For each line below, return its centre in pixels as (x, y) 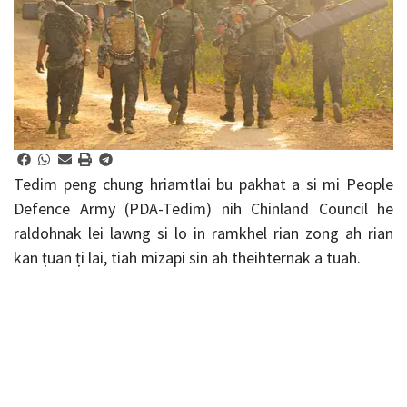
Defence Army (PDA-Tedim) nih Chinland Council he (203, 209)
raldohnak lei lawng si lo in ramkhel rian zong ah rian (203, 233)
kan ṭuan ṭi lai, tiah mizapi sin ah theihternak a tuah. (187, 258)
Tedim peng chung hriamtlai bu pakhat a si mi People (203, 184)
